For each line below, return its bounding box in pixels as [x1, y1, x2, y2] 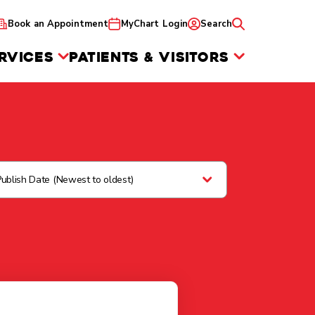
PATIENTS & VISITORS [69, 48, 229, 66]
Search [200, 17, 232, 30]
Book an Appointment [7, 17, 109, 30]
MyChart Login [120, 17, 188, 30]
